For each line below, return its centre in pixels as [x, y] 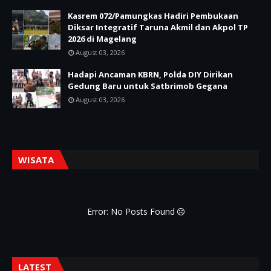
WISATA [36, 159]
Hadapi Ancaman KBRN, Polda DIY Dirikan [150, 74]
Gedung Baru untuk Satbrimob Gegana [148, 86]
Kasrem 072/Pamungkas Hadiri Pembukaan [153, 15]
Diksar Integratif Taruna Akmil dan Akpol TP [158, 27]
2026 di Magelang [102, 38]
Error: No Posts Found [132, 211]
